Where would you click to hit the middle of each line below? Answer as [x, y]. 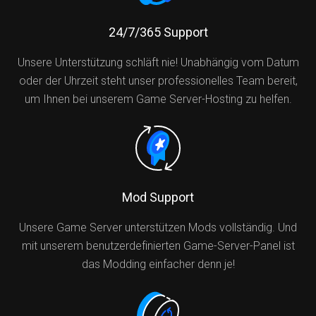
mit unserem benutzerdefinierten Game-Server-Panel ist [158, 246]
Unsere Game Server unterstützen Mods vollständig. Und [158, 227]
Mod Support [158, 197]
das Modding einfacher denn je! [158, 264]
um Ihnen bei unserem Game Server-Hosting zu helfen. [158, 99]
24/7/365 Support [158, 32]
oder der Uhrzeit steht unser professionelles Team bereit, [158, 81]
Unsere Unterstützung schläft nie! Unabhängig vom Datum [158, 62]
